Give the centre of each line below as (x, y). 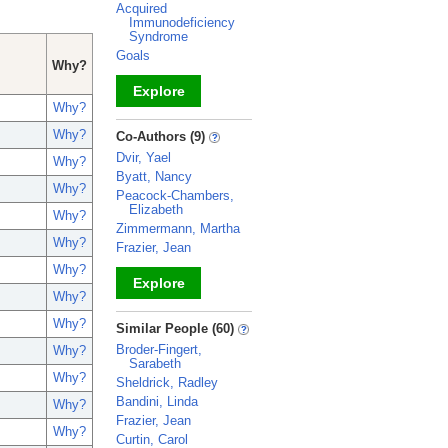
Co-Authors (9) (162, 136)
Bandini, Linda (157, 401)
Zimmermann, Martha (178, 228)
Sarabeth (155, 363)
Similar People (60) (177, 328)
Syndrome (158, 36)
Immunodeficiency (182, 22)
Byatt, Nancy (154, 176)
